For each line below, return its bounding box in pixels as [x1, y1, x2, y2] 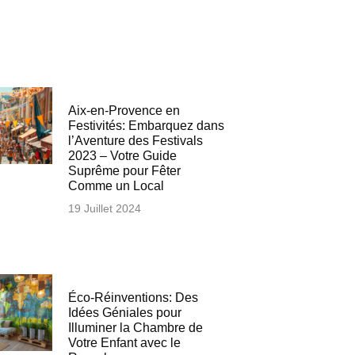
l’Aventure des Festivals [67, 133, 203, 147]
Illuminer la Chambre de [67, 321, 203, 335]
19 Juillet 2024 [67, 201, 141, 215]
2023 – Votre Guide [67, 148, 177, 162]
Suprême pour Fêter [67, 163, 181, 177]
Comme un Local [67, 178, 164, 193]
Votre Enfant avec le [67, 336, 181, 350]
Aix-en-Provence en [67, 103, 180, 117]
